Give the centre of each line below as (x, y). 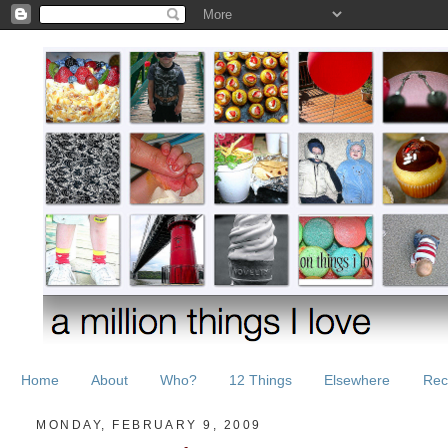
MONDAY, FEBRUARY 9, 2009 (149, 424)
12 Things (261, 379)
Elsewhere (357, 379)
